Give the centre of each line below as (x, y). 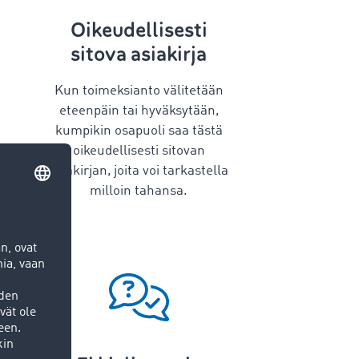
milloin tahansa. (139, 191)
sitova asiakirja (139, 54)
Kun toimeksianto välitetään (139, 91)
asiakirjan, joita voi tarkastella (139, 171)
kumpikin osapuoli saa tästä (139, 131)
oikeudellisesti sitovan (139, 151)
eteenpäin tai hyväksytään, (139, 111)
